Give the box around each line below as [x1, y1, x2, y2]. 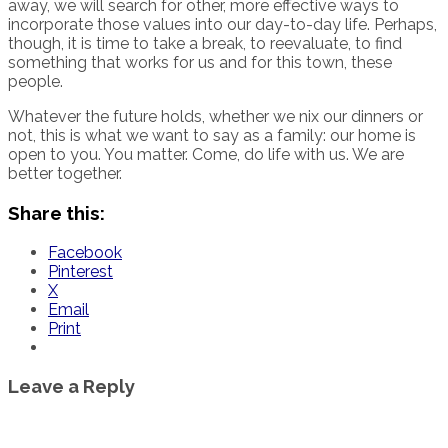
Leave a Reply [8, 375, 135, 398]
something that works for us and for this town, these [8, 53, 392, 73]
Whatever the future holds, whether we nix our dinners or [8, 107, 423, 127]
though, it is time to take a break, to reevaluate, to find [8, 34, 402, 54]
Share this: [8, 201, 105, 224]
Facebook [48, 242, 122, 262]
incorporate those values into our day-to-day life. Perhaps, [8, 15, 437, 35]
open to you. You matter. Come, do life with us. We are [8, 145, 404, 165]
